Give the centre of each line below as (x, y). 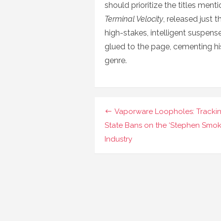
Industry (118, 139)
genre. (116, 60)
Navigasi (130, 113)
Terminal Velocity (134, 19)
